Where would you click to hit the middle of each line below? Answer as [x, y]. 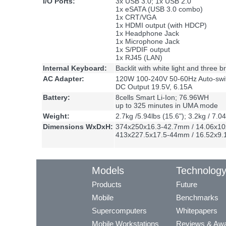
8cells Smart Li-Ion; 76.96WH [162, 98]
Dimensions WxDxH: [78, 127]
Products [107, 185]
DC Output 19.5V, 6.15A [154, 87]
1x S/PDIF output [143, 50]
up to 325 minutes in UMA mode [167, 106]
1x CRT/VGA [136, 17]
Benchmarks [197, 198]
